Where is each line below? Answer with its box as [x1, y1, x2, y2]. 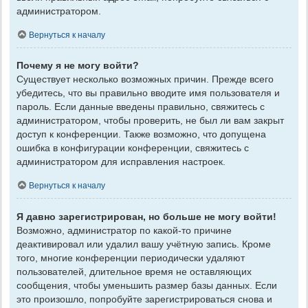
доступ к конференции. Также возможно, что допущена [16, 129, 266, 140]
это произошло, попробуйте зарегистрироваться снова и [16, 293, 272, 305]
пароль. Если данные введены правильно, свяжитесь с [16, 101, 265, 113]
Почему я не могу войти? [16, 60, 139, 71]
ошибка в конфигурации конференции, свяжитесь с [16, 142, 249, 154]
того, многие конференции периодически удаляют [16, 252, 245, 263]
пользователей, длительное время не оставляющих [16, 265, 252, 277]
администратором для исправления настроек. [16, 156, 225, 168]
